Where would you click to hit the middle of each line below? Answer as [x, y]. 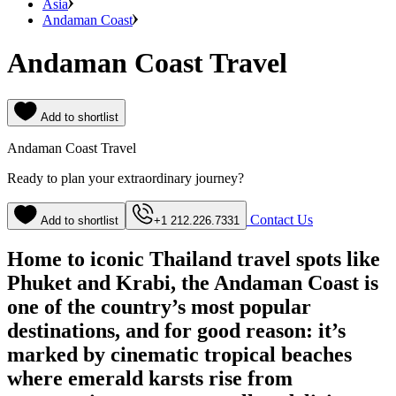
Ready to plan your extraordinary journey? [126, 178]
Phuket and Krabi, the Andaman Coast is [193, 282]
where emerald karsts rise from [150, 378]
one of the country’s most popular [159, 306]
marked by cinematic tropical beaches [179, 354]
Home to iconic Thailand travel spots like [194, 259]
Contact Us [280, 219]
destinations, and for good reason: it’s [176, 330]
